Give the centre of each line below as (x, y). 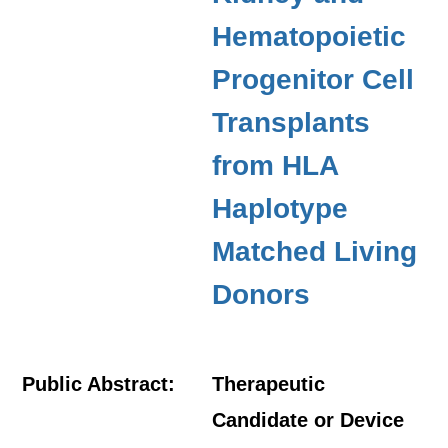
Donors (261, 294)
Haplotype (280, 208)
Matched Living (315, 251)
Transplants (291, 122)
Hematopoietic (309, 36)
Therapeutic (269, 384)
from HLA (275, 165)
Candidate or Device (308, 420)
